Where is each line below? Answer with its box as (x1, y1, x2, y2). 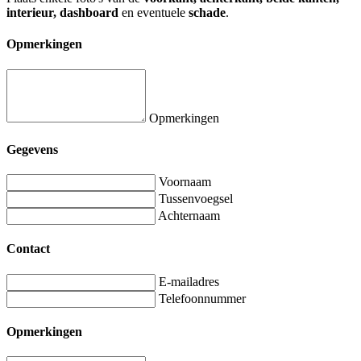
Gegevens (6, 142, 58, 156)
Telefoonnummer (159, 291, 246, 305)
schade (189, 6, 226, 20)
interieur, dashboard (6, 6, 118, 20)
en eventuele (118, 6, 189, 20)
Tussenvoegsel (159, 192, 233, 206)
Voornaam (159, 175, 211, 189)
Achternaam (158, 209, 220, 223)
